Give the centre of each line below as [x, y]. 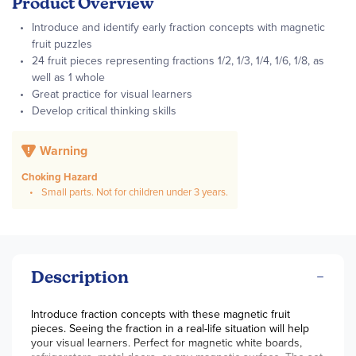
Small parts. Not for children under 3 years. [135, 192]
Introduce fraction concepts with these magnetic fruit [161, 314]
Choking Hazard [60, 177]
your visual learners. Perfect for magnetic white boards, [166, 343]
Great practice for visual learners [112, 94]
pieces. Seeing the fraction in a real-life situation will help [170, 329]
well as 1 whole [68, 77]
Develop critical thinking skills [104, 111]
